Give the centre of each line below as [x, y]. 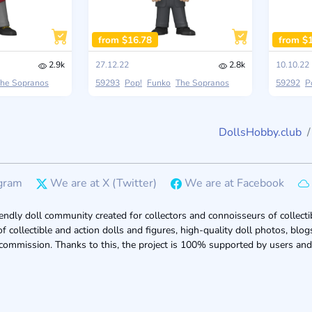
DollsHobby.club [260, 132]
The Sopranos [202, 83]
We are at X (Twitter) [103, 183]
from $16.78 [125, 40]
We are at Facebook [234, 183]
